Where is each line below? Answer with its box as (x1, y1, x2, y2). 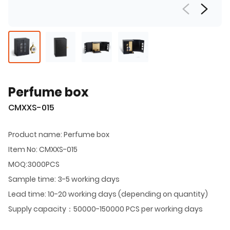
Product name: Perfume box (8, 129, 109, 140)
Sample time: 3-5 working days (8, 174, 120, 184)
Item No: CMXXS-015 (8, 144, 78, 155)
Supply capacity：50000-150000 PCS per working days (8, 203, 203, 214)
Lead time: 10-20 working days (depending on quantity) (8, 188, 208, 199)
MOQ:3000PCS (8, 159, 60, 169)
